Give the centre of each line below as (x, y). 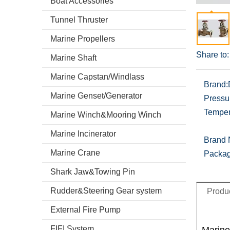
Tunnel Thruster (79, 20)
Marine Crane (75, 153)
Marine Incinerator (83, 134)
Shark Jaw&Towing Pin (93, 172)
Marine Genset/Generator (96, 96)
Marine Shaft (73, 58)
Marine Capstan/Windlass (97, 77)
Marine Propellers (83, 39)
